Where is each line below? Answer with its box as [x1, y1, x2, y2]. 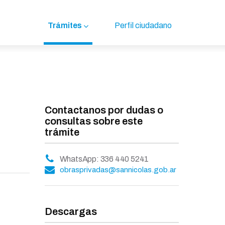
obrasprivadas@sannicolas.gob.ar [59, 166, 176, 174]
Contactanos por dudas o [44, 104, 163, 116]
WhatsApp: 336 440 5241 [59, 155, 149, 163]
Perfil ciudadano [115, 21, 172, 30]
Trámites [48, 21, 82, 30]
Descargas [44, 206, 97, 217]
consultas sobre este [44, 116, 143, 127]
